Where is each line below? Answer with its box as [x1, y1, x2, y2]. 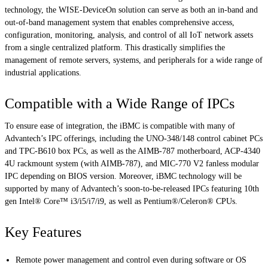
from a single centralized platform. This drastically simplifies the [5, 43, 225, 53]
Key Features [5, 224, 81, 240]
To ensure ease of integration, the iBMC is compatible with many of [5, 121, 235, 131]
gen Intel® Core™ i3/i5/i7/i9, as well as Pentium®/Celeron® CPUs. [5, 197, 237, 206]
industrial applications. [5, 68, 81, 78]
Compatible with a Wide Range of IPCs [5, 96, 234, 112]
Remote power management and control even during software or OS [16, 255, 247, 265]
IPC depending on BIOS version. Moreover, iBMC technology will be [5, 172, 242, 181]
